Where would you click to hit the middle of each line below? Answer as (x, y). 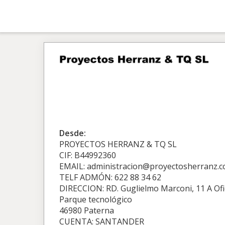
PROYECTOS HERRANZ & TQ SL (118, 144)
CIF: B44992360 (88, 155)
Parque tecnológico (96, 199)
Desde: (73, 133)
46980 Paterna (87, 210)
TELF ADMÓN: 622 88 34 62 (110, 177)
